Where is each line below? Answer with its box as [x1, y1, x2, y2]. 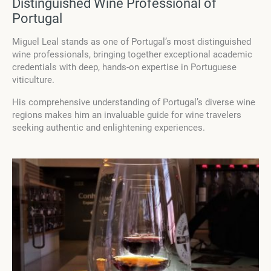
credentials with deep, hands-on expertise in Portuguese [12, 62, 237, 73]
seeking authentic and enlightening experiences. [12, 122, 205, 134]
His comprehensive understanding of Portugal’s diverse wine [12, 97, 255, 108]
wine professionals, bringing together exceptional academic [12, 49, 252, 60]
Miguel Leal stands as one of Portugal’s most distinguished [12, 36, 251, 48]
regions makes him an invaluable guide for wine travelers [12, 109, 241, 121]
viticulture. [12, 74, 54, 86]
